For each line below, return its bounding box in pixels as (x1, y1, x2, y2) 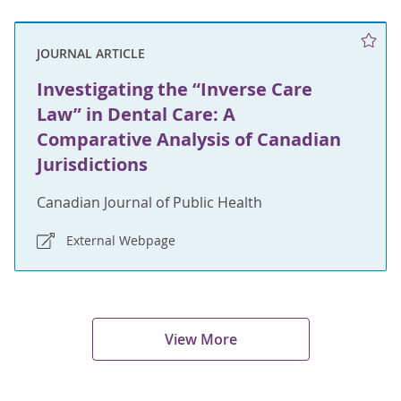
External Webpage (66, 232, 176, 250)
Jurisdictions (37, 152, 148, 177)
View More (164, 328, 237, 349)
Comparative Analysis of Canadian (37, 127, 341, 152)
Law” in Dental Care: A (37, 102, 235, 127)
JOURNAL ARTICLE (37, 45, 145, 63)
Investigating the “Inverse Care (37, 77, 312, 102)
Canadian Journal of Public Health (37, 192, 262, 213)
